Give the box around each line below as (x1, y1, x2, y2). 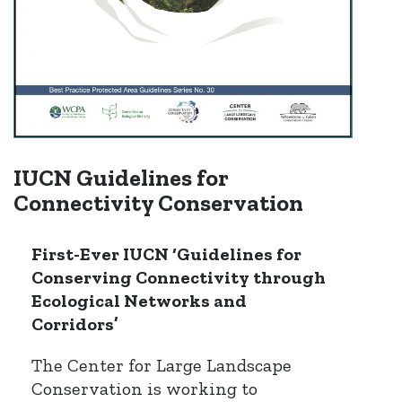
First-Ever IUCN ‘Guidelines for (31, 242, 301, 265)
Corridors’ (31, 312, 118, 335)
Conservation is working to (31, 377, 258, 399)
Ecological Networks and (31, 289, 247, 311)
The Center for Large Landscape (31, 354, 292, 376)
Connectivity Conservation (13, 188, 303, 217)
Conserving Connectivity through (31, 266, 326, 288)
